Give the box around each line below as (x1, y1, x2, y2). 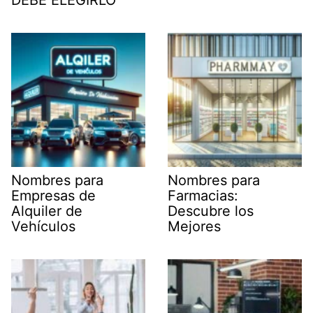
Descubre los (168, 203, 254, 220)
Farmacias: (168, 187, 238, 205)
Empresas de (11, 187, 96, 205)
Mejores (168, 218, 221, 235)
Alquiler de (11, 203, 82, 220)
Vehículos (11, 218, 75, 235)
